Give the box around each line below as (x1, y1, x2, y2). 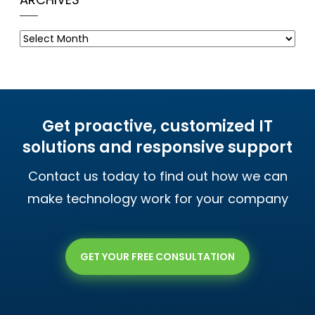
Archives (19, 23, 60, 38)
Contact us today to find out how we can (27, 167, 288, 186)
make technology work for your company (27, 190, 288, 208)
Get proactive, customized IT (42, 115, 273, 138)
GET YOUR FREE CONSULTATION (80, 250, 235, 264)
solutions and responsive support (22, 136, 292, 159)
